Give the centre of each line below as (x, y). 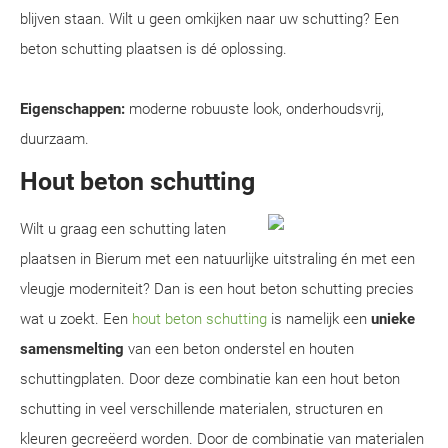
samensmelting (72, 349)
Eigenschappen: (72, 109)
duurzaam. (54, 139)
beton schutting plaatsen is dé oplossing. (153, 49)
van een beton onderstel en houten (239, 349)
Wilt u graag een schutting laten (123, 229)
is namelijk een (319, 319)
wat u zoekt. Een (76, 319)
